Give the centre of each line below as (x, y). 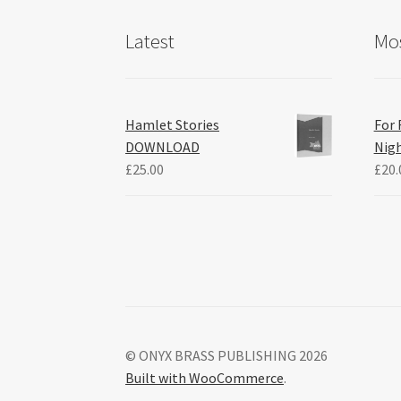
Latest (150, 42)
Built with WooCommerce (205, 377)
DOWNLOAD (163, 146)
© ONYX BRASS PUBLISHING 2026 (227, 355)
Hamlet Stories (173, 124)
